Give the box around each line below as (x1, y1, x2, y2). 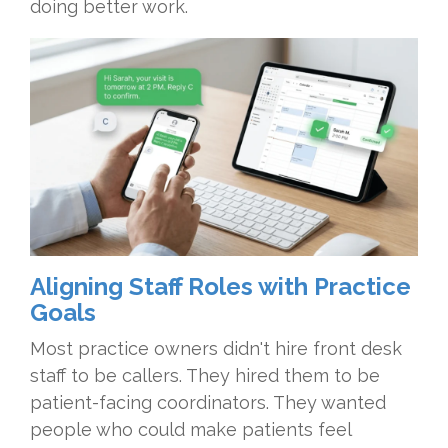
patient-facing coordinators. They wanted (30, 391, 386, 413)
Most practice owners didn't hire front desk (30, 337, 402, 359)
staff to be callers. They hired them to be (30, 364, 380, 386)
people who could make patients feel (30, 418, 351, 440)
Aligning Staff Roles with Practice (30, 271, 411, 301)
